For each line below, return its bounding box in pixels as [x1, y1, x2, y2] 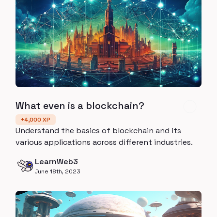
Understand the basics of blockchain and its [15, 125, 181, 136]
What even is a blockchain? [15, 99, 144, 112]
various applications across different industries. [15, 137, 193, 147]
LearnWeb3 [35, 156, 78, 167]
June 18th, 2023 [35, 167, 80, 175]
